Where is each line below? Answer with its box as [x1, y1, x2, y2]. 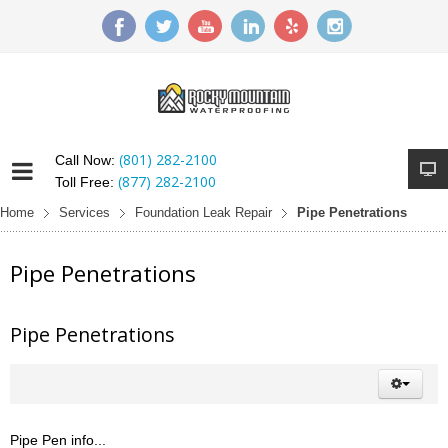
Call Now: [55, 152, 119, 168]
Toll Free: [55, 174, 118, 190]
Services [59, 206, 110, 220]
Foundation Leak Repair [135, 206, 272, 220]
